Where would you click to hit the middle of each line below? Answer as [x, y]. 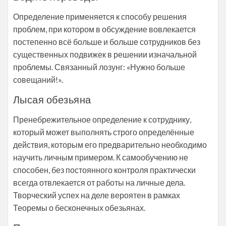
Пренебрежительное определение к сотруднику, [102, 119]
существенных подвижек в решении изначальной [105, 54]
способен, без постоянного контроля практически [104, 170]
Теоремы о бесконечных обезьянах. [79, 208]
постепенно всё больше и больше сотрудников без [107, 42]
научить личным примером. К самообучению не [101, 157]
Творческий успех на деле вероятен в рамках [97, 195]
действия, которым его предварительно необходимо [110, 145]
